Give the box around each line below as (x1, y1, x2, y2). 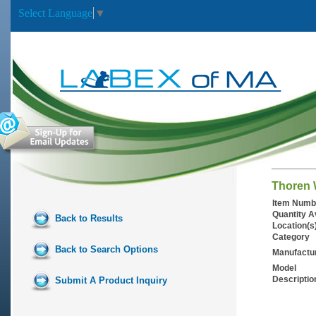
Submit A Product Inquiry (55, 275, 167, 286)
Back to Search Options (55, 244, 158, 255)
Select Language (18, 7, 92, 19)
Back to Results (55, 213, 123, 224)
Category (272, 232, 310, 242)
